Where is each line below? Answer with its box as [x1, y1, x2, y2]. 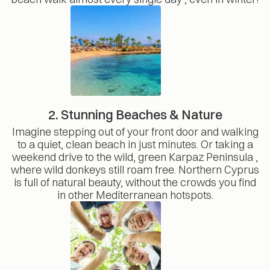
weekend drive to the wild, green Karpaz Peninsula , [12, 149, 258, 164]
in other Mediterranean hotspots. [57, 187, 213, 202]
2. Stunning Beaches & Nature [48, 106, 222, 122]
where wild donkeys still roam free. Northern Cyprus [11, 162, 259, 177]
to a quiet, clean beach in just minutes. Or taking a [17, 137, 253, 151]
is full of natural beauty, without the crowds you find [14, 175, 256, 189]
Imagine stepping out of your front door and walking [11, 124, 259, 139]
